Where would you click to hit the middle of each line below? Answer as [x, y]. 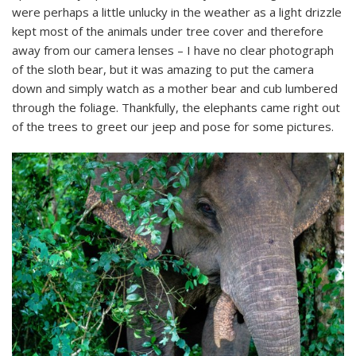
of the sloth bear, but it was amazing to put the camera [163, 70]
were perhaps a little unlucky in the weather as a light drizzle [177, 12]
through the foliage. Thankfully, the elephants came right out [176, 108]
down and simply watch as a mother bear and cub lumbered [175, 89]
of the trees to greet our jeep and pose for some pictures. [173, 127]
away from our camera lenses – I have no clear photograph [173, 50]
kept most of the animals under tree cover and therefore [168, 31]
